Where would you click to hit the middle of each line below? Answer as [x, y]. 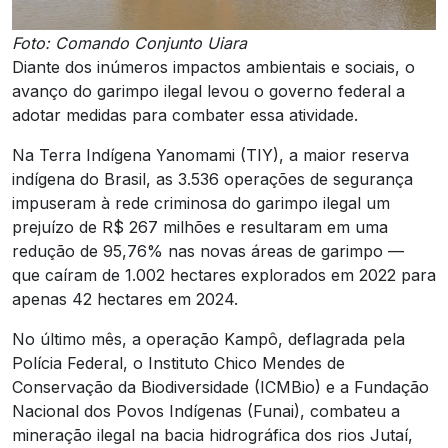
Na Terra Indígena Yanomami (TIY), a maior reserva [210, 154]
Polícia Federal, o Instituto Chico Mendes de [178, 362]
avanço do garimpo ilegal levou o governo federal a [208, 90]
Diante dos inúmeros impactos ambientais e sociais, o [213, 66]
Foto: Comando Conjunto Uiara [129, 42]
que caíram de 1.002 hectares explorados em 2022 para [224, 274]
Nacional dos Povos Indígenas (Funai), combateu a [206, 410]
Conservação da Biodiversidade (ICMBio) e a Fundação [220, 386]
